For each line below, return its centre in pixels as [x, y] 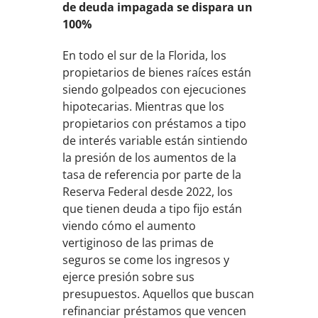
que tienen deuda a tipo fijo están [153, 209]
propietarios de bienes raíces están [157, 72]
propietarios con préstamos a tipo [155, 124]
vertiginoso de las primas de [138, 243]
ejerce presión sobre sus [129, 277]
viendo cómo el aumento [130, 226]
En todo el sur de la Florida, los [145, 55]
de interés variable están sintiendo [155, 141]
